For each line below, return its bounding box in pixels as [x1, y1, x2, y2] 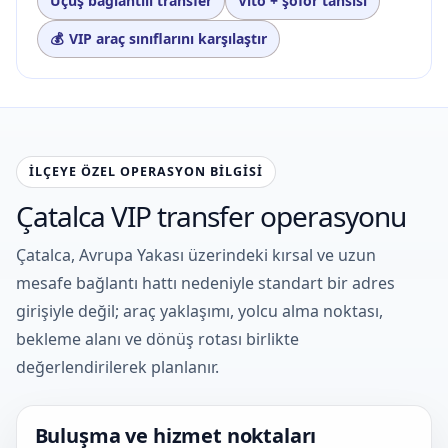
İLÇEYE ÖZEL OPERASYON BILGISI [29, 162, 263, 180]
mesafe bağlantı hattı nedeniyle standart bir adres [16, 272, 395, 295]
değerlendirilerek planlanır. [16, 356, 219, 379]
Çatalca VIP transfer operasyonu [16, 196, 406, 235]
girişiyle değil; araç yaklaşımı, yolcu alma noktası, [16, 300, 383, 323]
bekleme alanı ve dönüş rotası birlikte [16, 328, 299, 351]
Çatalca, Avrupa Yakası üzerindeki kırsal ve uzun [16, 244, 376, 267]
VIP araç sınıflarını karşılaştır [68, 28, 267, 48]
